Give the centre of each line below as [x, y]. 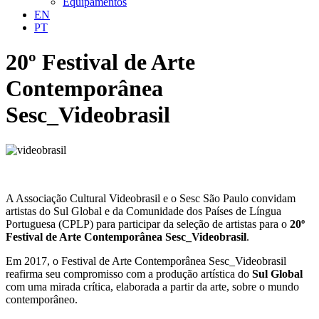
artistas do [30, 211]
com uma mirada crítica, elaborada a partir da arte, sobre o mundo [152, 286]
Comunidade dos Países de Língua [204, 211]
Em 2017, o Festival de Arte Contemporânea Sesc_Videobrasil [146, 261]
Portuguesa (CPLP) [49, 224]
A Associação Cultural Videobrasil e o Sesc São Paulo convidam [151, 198]
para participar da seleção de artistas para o [192, 224]
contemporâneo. [42, 299]
